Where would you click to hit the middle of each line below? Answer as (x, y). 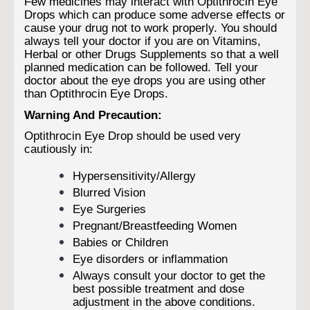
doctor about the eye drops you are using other (145, 80)
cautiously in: (58, 149)
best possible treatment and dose (158, 289)
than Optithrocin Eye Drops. (96, 93)
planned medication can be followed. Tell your (141, 67)
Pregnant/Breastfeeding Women (155, 226)
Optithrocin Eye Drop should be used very (133, 136)
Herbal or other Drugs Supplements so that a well (152, 54)
